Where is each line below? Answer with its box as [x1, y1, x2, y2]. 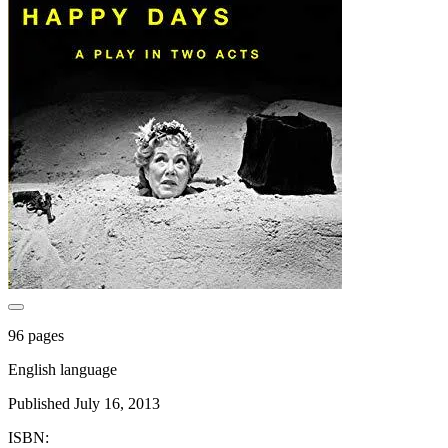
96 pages [8, 326, 64, 344]
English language [8, 360, 117, 378]
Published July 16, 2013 [8, 394, 160, 412]
